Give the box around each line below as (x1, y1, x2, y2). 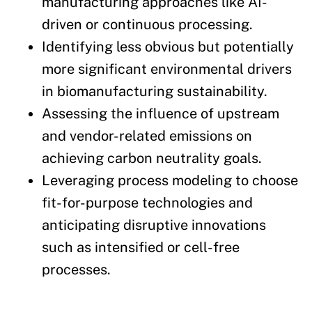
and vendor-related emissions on (42, 127, 252, 144)
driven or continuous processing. (42, 15, 253, 33)
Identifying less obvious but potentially (42, 38, 294, 55)
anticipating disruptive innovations (42, 216, 266, 233)
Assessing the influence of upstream (42, 104, 279, 122)
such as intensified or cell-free (42, 238, 240, 256)
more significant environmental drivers (42, 60, 292, 77)
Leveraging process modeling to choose (42, 171, 298, 189)
